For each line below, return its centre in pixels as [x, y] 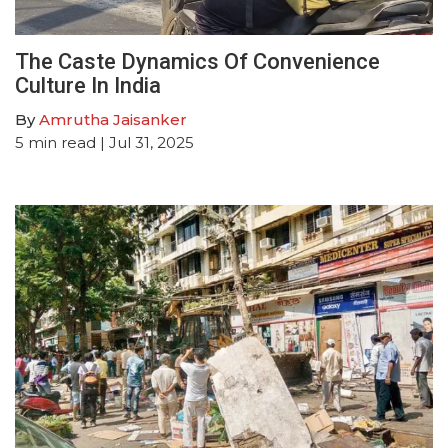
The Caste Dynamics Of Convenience [197, 61]
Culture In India [88, 85]
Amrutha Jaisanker [113, 119]
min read [62, 142]
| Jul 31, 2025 [145, 142]
